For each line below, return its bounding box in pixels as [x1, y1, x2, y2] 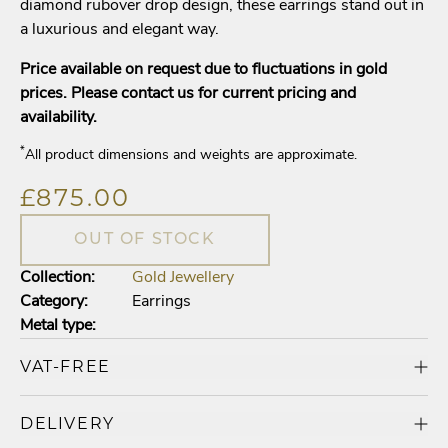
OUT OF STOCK [74, 232, 216, 248]
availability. [20, 110, 97, 126]
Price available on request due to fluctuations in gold [20, 62, 387, 78]
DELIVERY [20, 414, 115, 433]
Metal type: [20, 318, 96, 334]
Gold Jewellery [132, 270, 234, 286]
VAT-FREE [20, 357, 111, 376]
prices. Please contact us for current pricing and [20, 86, 356, 102]
